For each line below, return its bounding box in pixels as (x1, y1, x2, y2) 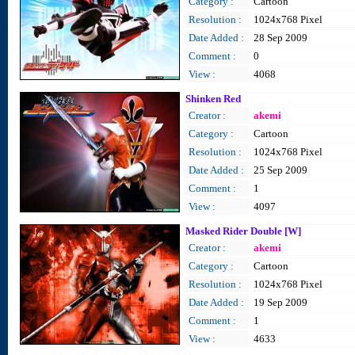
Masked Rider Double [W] (185, 225, 301, 237)
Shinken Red (185, 93, 241, 105)
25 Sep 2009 (254, 164, 307, 176)
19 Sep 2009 (254, 296, 307, 308)
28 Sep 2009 (254, 32, 307, 44)
